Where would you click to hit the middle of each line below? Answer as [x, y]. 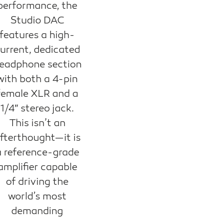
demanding [37, 211]
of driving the [37, 182]
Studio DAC [37, 21]
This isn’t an [37, 123]
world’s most [37, 197]
